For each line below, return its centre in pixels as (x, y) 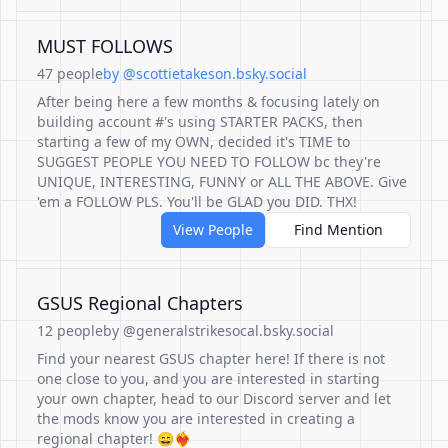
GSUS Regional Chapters (140, 303)
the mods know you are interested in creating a (196, 418)
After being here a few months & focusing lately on (208, 101)
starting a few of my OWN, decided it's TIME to (193, 141)
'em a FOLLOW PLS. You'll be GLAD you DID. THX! (197, 201)
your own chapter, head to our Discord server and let (214, 398)
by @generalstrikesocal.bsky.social (218, 330)
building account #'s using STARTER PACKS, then (200, 121)
